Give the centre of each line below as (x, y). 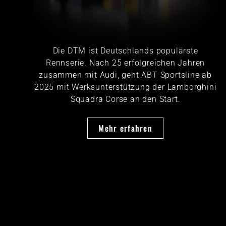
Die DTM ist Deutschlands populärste (125, 50)
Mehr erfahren (125, 128)
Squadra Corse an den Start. (125, 99)
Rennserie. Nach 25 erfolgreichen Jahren (126, 63)
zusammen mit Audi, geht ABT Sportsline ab (126, 75)
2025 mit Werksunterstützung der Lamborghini (125, 87)
